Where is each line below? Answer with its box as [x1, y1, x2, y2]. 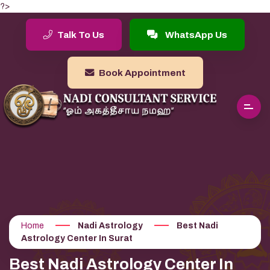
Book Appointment [96, 67, 186, 78]
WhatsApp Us [163, 30, 227, 40]
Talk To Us [55, 30, 104, 40]
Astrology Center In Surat [21, 234, 133, 243]
